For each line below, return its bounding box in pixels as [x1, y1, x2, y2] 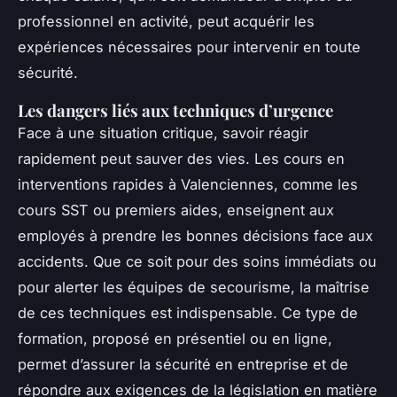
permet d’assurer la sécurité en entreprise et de [18, 354, 348, 373]
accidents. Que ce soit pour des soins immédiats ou [18, 252, 377, 270]
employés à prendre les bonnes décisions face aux [18, 226, 373, 245]
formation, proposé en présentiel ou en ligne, [18, 329, 332, 347]
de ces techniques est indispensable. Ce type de [18, 303, 358, 322]
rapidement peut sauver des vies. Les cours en [18, 149, 345, 167]
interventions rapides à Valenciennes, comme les [18, 175, 358, 193]
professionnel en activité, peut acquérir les [18, 12, 315, 30]
